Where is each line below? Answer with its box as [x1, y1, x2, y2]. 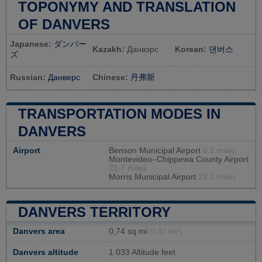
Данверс [48, 73, 80, 82]
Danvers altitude [13, 247, 78, 257]
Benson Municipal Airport [109, 146, 203, 155]
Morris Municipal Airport [109, 172, 198, 181]
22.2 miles [198, 172, 236, 181]
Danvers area [13, 226, 65, 236]
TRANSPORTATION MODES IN [18, 105, 220, 122]
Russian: [10, 73, 46, 82]
